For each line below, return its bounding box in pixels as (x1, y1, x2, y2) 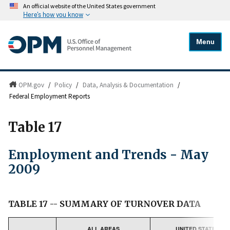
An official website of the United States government (23, 2, 156, 10)
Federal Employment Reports (9, 92, 90, 101)
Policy (54, 81, 72, 90)
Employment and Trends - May (8, 146, 208, 163)
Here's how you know (23, 11, 83, 18)
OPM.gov (18, 81, 44, 90)
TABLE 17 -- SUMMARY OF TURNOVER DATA (8, 198, 201, 209)
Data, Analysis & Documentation (83, 81, 174, 90)
